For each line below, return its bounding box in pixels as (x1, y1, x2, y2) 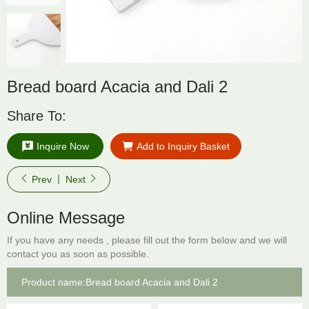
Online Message (7, 208, 125, 227)
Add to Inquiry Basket (137, 141, 230, 152)
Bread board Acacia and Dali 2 (7, 77, 228, 96)
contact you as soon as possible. (7, 248, 149, 259)
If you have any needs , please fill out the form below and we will (7, 235, 287, 246)
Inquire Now (36, 141, 89, 152)
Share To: (7, 108, 66, 123)
